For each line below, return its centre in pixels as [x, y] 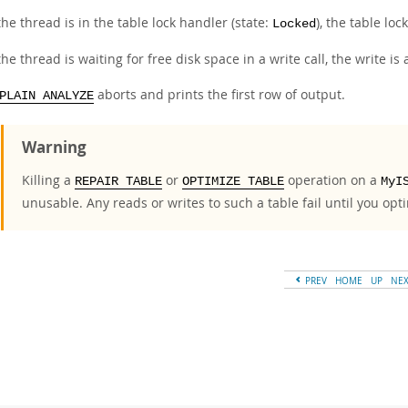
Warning [54, 147]
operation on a [332, 180]
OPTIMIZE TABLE [233, 182]
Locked [294, 24]
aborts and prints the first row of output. [219, 94]
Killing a [48, 180]
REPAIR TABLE [118, 182]
